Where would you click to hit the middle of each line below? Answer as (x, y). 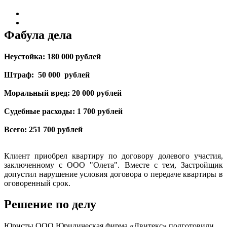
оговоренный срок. (37, 183)
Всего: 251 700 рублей (43, 129)
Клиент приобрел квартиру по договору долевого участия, (113, 156)
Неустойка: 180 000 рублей (52, 56)
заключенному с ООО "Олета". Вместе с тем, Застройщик (113, 165)
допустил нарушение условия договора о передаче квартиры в (113, 174)
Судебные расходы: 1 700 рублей (63, 111)
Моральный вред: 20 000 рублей (63, 93)
